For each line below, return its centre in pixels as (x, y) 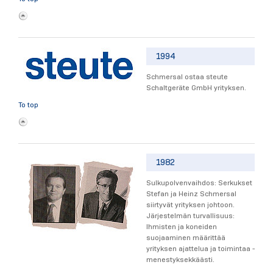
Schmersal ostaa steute (187, 76)
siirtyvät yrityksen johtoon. (190, 205)
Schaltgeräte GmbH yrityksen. (196, 87)
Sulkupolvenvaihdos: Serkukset (199, 183)
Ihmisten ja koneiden (182, 227)
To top (28, 104)
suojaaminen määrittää (186, 238)
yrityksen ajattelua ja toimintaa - (200, 249)
